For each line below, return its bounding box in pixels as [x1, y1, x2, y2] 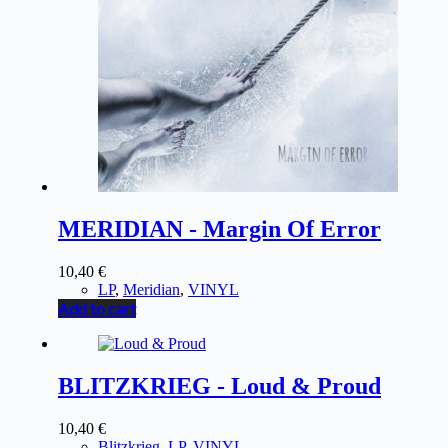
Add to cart [58, 298, 136, 318]
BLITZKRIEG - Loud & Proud [58, 372, 381, 399]
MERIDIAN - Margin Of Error [58, 215, 381, 242]
